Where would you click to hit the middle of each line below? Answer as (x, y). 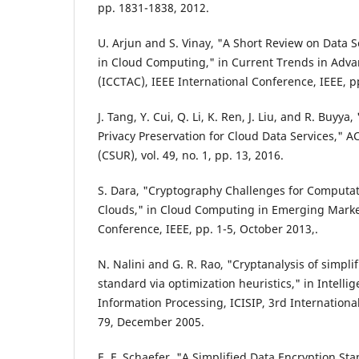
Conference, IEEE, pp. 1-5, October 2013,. (208, 229)
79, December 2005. (151, 322)
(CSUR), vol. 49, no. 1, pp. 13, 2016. (191, 155)
